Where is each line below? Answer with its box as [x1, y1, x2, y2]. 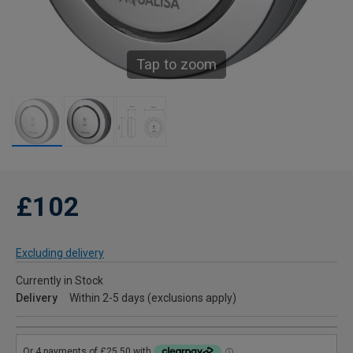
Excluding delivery [16, 247, 104, 260]
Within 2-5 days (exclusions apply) [69, 292, 236, 305]
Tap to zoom [136, 56, 217, 73]
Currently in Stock [16, 274, 103, 288]
